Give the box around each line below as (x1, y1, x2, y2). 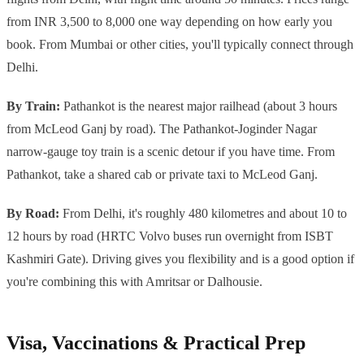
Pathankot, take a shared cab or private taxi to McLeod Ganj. (6, 167, 318, 182)
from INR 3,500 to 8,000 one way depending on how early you (6, 15, 332, 29)
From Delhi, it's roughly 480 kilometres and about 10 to (59, 206, 347, 221)
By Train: (6, 99, 60, 114)
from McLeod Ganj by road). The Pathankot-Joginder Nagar (6, 122, 317, 136)
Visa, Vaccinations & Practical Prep (6, 332, 305, 354)
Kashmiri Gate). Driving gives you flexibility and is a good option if (6, 252, 354, 266)
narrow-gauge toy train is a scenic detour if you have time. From (6, 145, 335, 159)
